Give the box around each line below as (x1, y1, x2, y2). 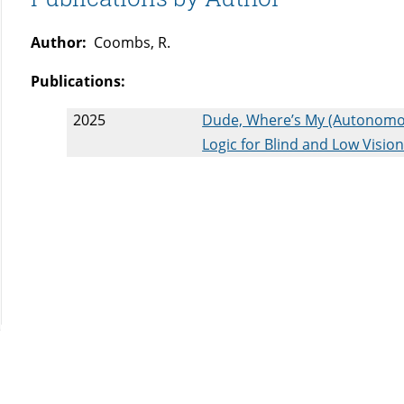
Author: (31, 32, 87, 53)
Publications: (31, 71, 126, 92)
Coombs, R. (87, 32, 171, 53)
